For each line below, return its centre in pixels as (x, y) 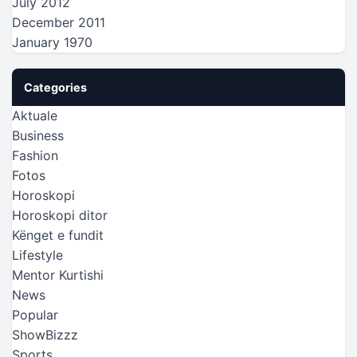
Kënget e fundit (58, 235)
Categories (55, 87)
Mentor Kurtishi (58, 275)
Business (38, 135)
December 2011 (59, 22)
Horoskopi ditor (60, 215)
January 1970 (52, 42)
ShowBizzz (45, 334)
